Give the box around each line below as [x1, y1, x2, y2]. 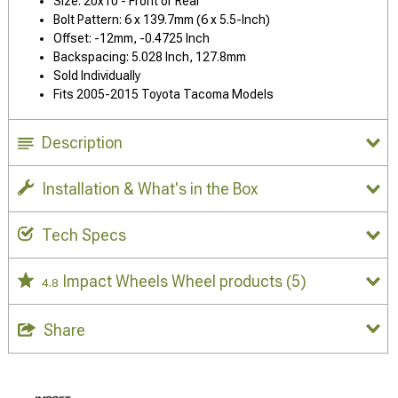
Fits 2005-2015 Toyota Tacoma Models [53, 87, 274, 101]
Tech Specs [42, 226, 126, 244]
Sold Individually [53, 68, 140, 83]
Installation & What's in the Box [42, 179, 258, 198]
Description [42, 133, 123, 152]
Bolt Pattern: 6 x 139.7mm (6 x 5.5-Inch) [53, 12, 270, 27]
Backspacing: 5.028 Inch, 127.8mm [53, 50, 246, 64]
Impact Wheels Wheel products [62, 272, 286, 291]
